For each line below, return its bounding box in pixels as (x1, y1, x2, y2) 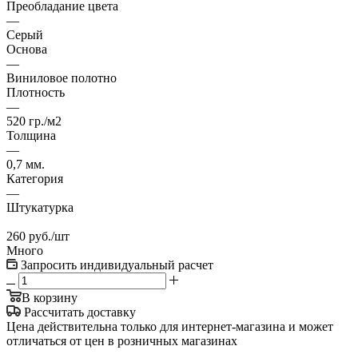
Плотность (6, 86, 65, 100)
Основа (6, 42, 47, 57)
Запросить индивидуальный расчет (21, 258, 213, 272)
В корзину (22, 291, 78, 305)
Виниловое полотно (6, 71, 117, 86)
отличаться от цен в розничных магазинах (6, 334, 237, 348)
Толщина (6, 129, 56, 143)
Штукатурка (6, 201, 74, 215)
